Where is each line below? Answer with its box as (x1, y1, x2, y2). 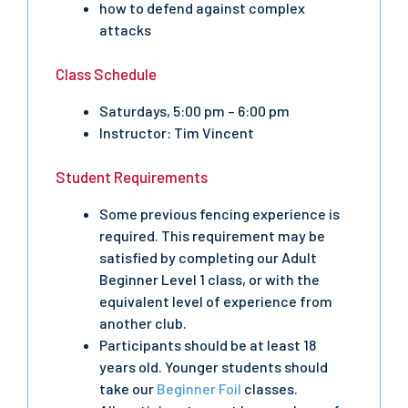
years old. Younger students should (99, 358, 328, 375)
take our (99, 380, 157, 397)
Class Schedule (56, 65, 157, 83)
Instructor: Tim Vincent (99, 124, 254, 141)
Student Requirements (56, 168, 208, 186)
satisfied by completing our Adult (99, 249, 317, 266)
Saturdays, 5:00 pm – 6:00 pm (99, 102, 290, 119)
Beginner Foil (157, 380, 241, 397)
